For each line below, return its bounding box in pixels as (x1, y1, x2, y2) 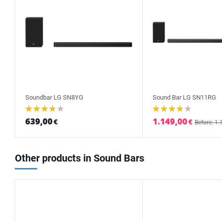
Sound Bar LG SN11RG (152, 94, 216, 101)
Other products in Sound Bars (15, 152, 144, 164)
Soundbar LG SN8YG (25, 94, 83, 101)
